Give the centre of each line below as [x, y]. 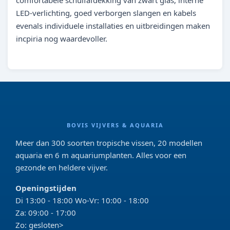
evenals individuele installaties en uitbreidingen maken [113, 26]
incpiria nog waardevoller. [62, 39]
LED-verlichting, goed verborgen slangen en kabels [106, 13]
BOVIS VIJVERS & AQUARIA [115, 125]
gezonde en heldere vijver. [62, 168]
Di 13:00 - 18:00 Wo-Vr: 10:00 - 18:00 [82, 200]
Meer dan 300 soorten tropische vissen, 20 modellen [109, 143]
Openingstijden [46, 188]
